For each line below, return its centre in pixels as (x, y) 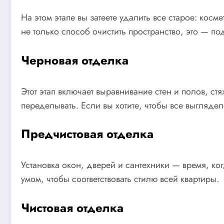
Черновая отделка (75, 60)
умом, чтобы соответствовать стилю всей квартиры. (120, 179)
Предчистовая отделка (87, 134)
